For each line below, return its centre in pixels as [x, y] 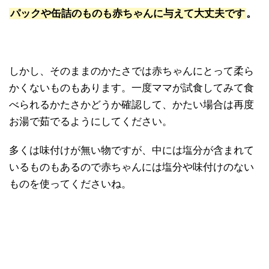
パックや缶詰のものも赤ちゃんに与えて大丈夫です [128, 13]
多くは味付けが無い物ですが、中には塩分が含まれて [131, 150]
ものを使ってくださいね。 [70, 184]
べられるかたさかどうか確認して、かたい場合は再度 [131, 104]
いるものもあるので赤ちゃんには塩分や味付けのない [131, 167]
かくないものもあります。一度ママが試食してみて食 [131, 88]
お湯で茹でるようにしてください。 [91, 121]
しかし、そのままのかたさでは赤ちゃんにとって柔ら [131, 71]
